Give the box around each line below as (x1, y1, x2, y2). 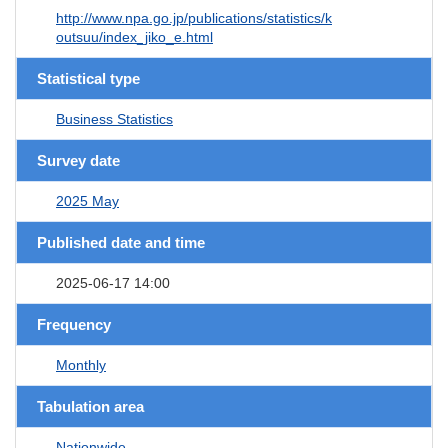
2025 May (56, 192, 119, 209)
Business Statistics (56, 110, 173, 127)
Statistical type (37, 69, 140, 87)
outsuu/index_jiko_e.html (56, 28, 213, 45)
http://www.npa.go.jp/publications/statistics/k (56, 9, 332, 26)
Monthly (56, 356, 106, 373)
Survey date (37, 151, 120, 169)
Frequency (37, 315, 111, 333)
